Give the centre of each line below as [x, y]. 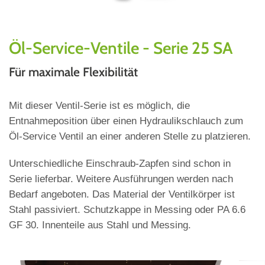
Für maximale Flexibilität [73, 72]
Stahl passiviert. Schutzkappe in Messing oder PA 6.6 [127, 210]
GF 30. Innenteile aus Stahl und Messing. [100, 225]
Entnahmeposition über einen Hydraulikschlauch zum [126, 121]
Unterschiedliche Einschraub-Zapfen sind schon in [120, 164]
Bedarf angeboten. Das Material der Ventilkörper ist [122, 195]
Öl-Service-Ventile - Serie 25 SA [121, 48]
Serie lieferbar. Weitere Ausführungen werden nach [121, 179]
